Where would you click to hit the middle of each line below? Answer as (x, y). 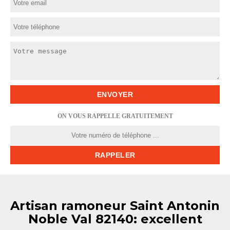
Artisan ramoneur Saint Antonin (115, 206)
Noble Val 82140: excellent (115, 219)
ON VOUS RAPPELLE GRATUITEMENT (115, 116)
